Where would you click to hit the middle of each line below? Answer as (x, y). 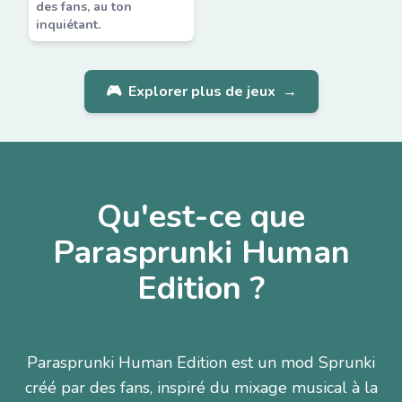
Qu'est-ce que (201, 217)
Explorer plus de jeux (201, 92)
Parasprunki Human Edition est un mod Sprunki (201, 363)
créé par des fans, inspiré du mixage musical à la (201, 388)
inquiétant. (68, 25)
